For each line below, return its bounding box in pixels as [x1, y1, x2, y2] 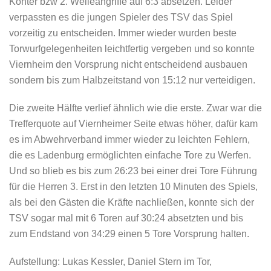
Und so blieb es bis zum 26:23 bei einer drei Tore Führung [9, 166, 257, 176]
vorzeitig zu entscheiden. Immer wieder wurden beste [9, 28, 237, 38]
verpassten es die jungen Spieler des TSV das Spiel [9, 12, 233, 22]
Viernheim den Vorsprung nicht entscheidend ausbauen [9, 59, 247, 70]
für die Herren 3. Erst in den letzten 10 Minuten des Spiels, [9, 181, 258, 192]
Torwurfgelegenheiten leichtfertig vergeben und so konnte [9, 44, 255, 54]
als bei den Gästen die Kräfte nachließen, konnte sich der [9, 197, 254, 207]
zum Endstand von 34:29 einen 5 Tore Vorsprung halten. [9, 229, 249, 239]
